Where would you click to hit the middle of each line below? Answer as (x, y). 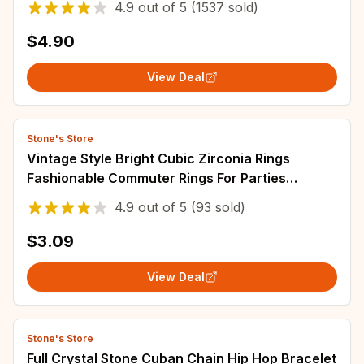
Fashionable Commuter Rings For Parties (156, 178)
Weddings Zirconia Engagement (129, 197)
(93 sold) (216, 207)
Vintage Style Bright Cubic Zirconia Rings (158, 158)
